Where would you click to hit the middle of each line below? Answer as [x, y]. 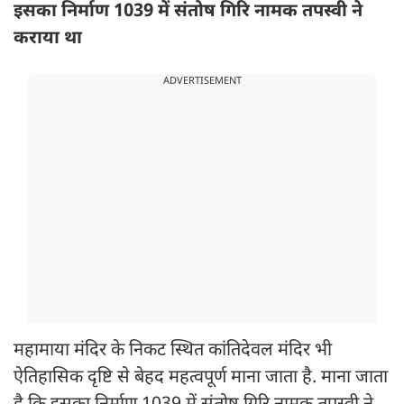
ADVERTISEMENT [202, 82]
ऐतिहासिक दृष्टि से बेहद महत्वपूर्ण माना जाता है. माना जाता [201, 378]
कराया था [48, 39]
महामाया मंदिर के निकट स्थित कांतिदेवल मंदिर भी [173, 351]
